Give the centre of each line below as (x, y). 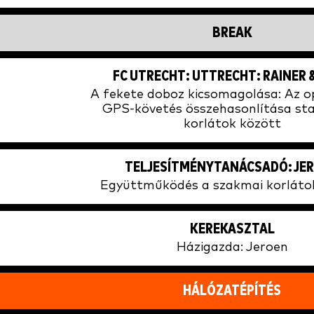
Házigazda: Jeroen (232, 248)
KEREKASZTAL (232, 230)
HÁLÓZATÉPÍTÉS (232, 291)
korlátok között (232, 124)
